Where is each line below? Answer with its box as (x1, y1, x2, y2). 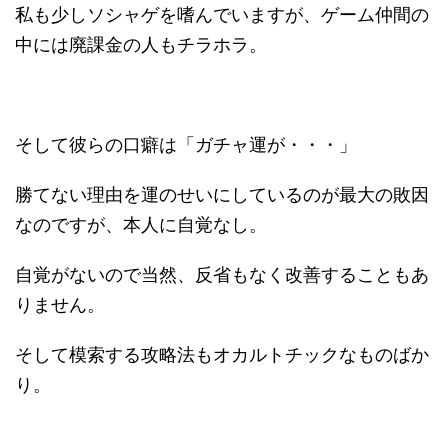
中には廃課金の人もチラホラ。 (15, 29, 267, 56)
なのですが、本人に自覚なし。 (15, 209, 267, 236)
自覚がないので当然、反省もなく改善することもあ (15, 259, 429, 286)
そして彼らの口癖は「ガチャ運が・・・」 (15, 129, 357, 156)
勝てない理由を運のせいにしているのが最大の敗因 (15, 179, 429, 206)
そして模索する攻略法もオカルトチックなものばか (15, 339, 429, 366)
